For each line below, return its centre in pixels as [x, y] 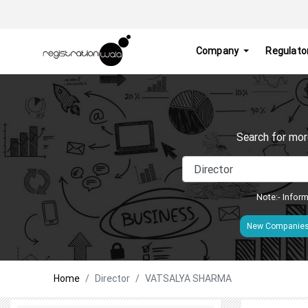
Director [112, 278]
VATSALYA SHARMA [188, 278]
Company [218, 51]
